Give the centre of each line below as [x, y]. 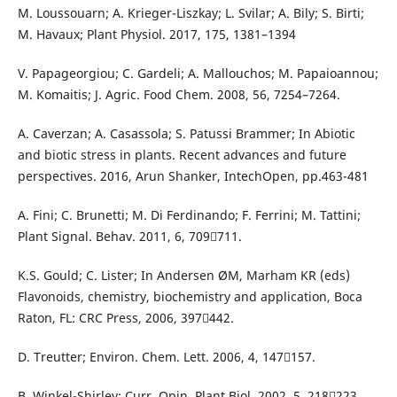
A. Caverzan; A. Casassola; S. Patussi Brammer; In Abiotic [186, 134]
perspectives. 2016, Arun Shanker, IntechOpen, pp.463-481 [193, 176]
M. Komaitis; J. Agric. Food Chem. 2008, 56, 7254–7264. [179, 95]
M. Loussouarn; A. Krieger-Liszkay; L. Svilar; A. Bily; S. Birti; [191, 13]
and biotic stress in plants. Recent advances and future [182, 155]
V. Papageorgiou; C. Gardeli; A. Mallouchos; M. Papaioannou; [198, 74]
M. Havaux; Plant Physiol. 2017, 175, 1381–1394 [156, 35]
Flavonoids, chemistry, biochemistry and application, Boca [190, 297]
